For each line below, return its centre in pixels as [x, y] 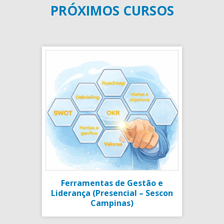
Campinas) [112, 203]
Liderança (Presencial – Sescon [112, 193]
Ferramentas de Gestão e [112, 183]
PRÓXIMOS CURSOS [112, 10]
